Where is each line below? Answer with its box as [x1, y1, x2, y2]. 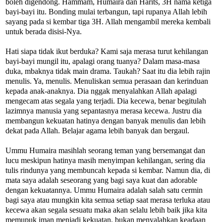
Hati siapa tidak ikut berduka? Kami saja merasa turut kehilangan [5, 47, 208, 55]
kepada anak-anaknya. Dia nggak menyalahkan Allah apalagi [5, 86, 197, 95]
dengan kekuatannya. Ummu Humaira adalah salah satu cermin [5, 185, 203, 194]
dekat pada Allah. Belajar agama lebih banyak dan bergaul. [5, 126, 189, 135]
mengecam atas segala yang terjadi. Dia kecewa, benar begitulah [5, 96, 206, 105]
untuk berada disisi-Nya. [5, 27, 82, 36]
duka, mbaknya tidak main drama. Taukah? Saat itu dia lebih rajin [5, 66, 210, 75]
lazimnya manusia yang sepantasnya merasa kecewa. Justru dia [5, 106, 202, 115]
